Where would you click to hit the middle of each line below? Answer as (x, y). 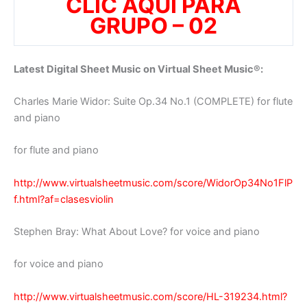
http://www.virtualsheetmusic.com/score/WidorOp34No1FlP (153, 183)
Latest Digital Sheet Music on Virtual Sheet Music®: (138, 69)
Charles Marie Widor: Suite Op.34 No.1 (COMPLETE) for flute (153, 102)
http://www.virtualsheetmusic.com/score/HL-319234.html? (150, 296)
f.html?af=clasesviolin (64, 199)
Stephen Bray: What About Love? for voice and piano (137, 232)
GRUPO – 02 (153, 25)
